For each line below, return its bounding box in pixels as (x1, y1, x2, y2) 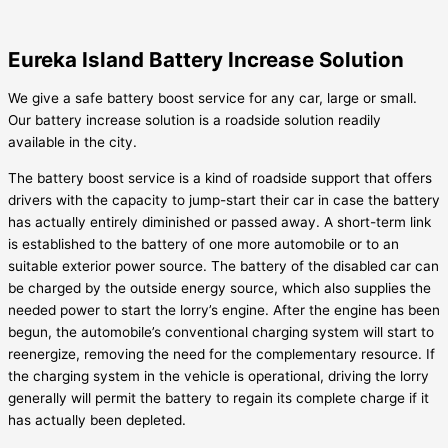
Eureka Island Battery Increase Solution (8, 47, 404, 73)
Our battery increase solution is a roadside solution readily (8, 111, 381, 128)
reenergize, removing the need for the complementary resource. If (8, 345, 435, 362)
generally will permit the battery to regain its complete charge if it (8, 389, 429, 406)
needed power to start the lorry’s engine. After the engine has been (8, 301, 440, 318)
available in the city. (8, 133, 137, 150)
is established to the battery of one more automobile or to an (8, 235, 399, 252)
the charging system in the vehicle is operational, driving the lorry (8, 367, 429, 384)
